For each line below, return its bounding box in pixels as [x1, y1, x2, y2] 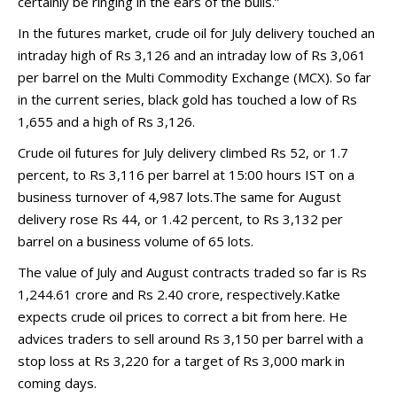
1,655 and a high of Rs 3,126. [18, 113, 195, 130]
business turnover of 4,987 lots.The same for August [18, 188, 341, 206]
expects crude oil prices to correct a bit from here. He [18, 307, 347, 325]
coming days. [18, 374, 97, 392]
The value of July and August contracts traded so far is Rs [18, 263, 367, 281]
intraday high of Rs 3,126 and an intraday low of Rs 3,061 [18, 46, 366, 64]
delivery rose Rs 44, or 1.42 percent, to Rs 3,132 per [18, 210, 343, 228]
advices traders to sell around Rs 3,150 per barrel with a [18, 330, 363, 347]
